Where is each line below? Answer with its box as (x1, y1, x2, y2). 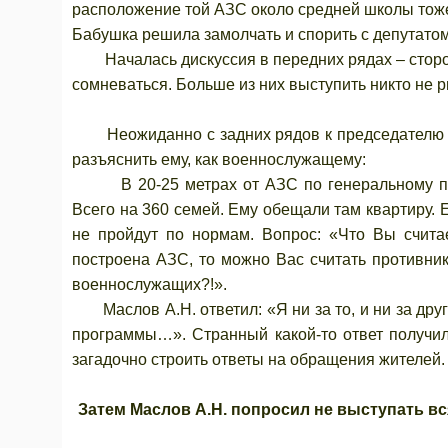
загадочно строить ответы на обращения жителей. (72, 351, 445, 368)
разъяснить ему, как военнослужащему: (72, 151, 366, 168)
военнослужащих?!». (72, 276, 227, 293)
